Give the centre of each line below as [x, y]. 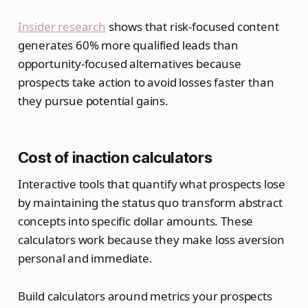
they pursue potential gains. [93, 101]
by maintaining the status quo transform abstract [150, 203]
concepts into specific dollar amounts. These [135, 221]
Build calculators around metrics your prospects [145, 296]
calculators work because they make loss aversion [151, 240]
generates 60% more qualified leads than [128, 45]
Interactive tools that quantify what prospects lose [152, 184]
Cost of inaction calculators [115, 158]
